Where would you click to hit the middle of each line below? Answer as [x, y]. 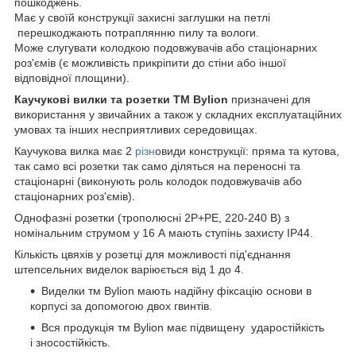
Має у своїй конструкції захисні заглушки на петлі [142, 17]
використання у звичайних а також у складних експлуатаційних [178, 114]
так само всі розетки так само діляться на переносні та [157, 166]
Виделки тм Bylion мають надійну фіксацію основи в [176, 290]
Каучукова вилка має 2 [75, 151]
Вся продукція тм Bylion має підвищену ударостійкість [183, 327]
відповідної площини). [72, 77]
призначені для [269, 99]
